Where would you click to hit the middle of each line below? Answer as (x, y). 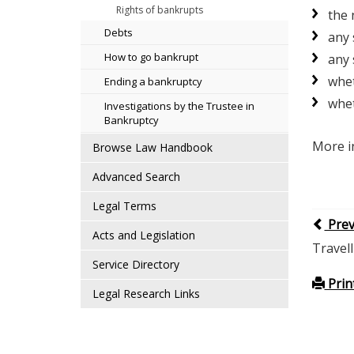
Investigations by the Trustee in (179, 106)
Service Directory (136, 264)
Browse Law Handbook (153, 147)
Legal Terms (124, 206)
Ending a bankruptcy (153, 81)
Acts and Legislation (144, 235)
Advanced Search (136, 177)
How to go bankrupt (151, 57)
